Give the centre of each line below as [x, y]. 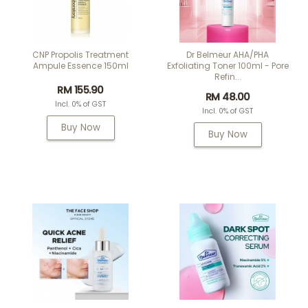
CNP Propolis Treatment [80, 55]
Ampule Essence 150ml [80, 66]
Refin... [228, 77]
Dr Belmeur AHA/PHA [228, 55]
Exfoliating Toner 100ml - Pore [228, 66]
